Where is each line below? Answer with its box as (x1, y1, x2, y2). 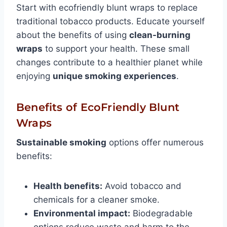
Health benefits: (33, 181, 102, 192)
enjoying (16, 70, 53, 81)
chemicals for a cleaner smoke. (33, 195, 160, 205)
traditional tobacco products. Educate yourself (16, 16, 205, 26)
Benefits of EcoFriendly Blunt (16, 100, 180, 113)
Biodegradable (130, 208, 193, 219)
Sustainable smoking (16, 137, 106, 148)
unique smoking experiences (53, 70, 176, 81)
